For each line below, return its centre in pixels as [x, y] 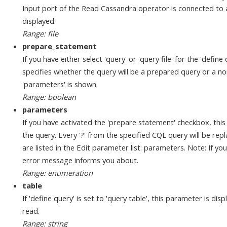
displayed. [39, 21]
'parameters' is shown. [60, 84]
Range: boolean [49, 97]
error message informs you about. [80, 160]
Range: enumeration [58, 173]
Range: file [40, 34]
